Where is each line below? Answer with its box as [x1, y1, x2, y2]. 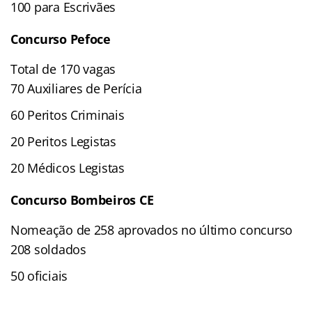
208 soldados [10, 240, 86, 258]
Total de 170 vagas [10, 60, 116, 77]
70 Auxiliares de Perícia [10, 79, 142, 97]
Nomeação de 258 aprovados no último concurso [10, 221, 293, 238]
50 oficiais [10, 267, 68, 284]
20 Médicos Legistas [10, 159, 125, 176]
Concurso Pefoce [10, 30, 111, 47]
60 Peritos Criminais [10, 106, 125, 123]
